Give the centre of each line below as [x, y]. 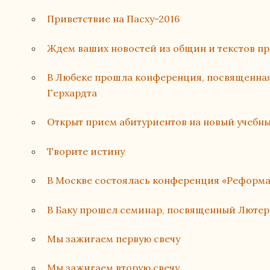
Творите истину [86, 151]
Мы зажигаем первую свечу [114, 239]
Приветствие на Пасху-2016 [114, 19]
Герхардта [72, 93]
